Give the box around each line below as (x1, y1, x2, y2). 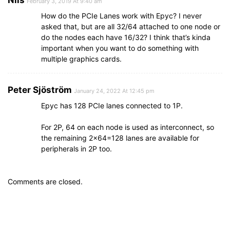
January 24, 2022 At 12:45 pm (74, 87, 155, 94)
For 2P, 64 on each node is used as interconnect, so (41, 122, 214, 131)
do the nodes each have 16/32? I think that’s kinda (41, 32, 210, 42)
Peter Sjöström (8, 84, 72, 95)
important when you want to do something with (41, 43, 199, 52)
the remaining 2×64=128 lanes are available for (41, 133, 199, 142)
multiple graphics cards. (41, 54, 122, 63)
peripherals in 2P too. (41, 144, 112, 153)
